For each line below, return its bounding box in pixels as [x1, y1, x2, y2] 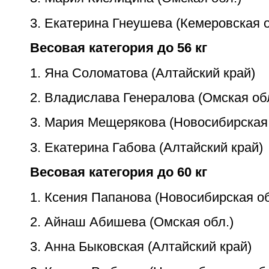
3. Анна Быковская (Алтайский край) [30, 239, 252, 255]
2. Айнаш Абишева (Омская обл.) [30, 214, 234, 229]
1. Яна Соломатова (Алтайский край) [30, 65, 255, 80]
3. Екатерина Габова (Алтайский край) [30, 139, 263, 155]
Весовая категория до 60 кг [30, 165, 207, 180]
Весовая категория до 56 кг [30, 40, 207, 56]
